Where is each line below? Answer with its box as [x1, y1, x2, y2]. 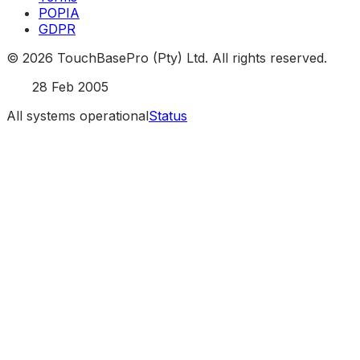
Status [149, 107, 187, 124]
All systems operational [6, 107, 149, 124]
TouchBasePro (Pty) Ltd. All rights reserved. [53, 49, 327, 66]
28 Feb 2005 [32, 78, 108, 95]
